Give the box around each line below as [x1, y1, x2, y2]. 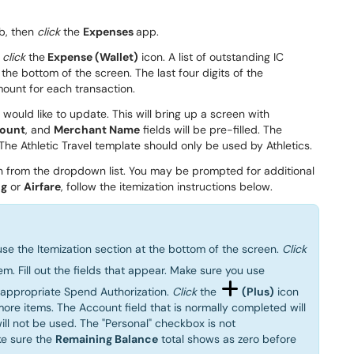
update [70, 106, 107, 121]
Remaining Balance [55, 331, 158, 346]
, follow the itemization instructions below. [61, 179, 273, 194]
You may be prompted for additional [126, 163, 314, 178]
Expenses [83, 24, 136, 39]
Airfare [24, 179, 61, 194]
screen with [207, 106, 269, 121]
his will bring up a [119, 106, 207, 121]
